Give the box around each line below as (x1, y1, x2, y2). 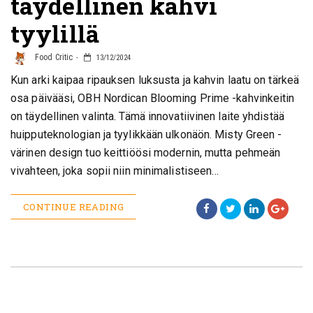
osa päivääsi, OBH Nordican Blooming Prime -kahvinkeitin (10, 92, 295, 105)
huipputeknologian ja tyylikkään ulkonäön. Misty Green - (10, 128, 282, 141)
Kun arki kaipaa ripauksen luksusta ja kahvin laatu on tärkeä (10, 73, 300, 87)
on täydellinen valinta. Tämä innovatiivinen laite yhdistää (10, 110, 284, 123)
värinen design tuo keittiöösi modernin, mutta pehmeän (10, 146, 281, 159)
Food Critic (33, 52, 73, 63)
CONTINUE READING (23, 201, 124, 213)
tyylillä (10, 17, 99, 49)
